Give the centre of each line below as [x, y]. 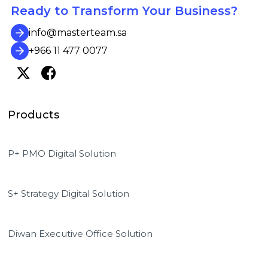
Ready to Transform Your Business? [124, 11]
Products [33, 115]
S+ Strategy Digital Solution [68, 193]
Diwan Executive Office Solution [80, 233]
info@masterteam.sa [78, 33]
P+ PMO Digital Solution [62, 153]
